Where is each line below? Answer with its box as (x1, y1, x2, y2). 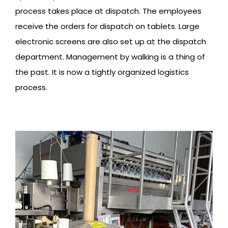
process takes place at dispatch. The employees (15, 6, 202, 17)
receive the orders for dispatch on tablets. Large (15, 21, 199, 32)
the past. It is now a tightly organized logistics (15, 67, 189, 78)
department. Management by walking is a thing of (15, 51, 205, 63)
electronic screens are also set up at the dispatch (15, 36, 206, 47)
